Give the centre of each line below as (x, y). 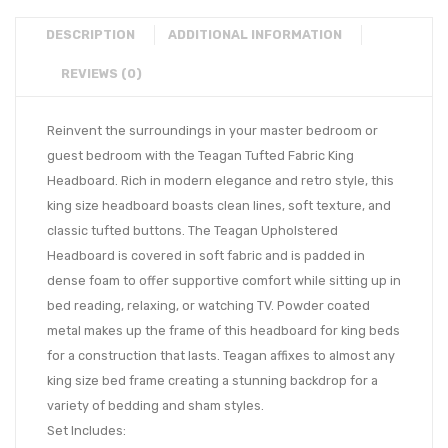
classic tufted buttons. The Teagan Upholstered (192, 231)
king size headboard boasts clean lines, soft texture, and (219, 206)
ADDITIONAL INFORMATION (255, 35)
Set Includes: (86, 431)
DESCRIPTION (90, 35)
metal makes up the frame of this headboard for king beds (223, 331)
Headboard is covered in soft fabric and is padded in (206, 256)
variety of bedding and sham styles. (155, 406)
